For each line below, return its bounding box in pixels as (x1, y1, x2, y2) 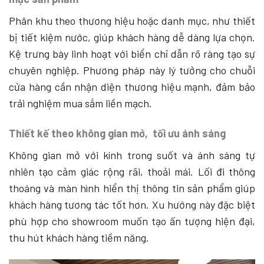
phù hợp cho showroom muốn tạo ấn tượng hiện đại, (9, 214, 255, 228)
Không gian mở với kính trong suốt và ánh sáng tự (9, 148, 255, 162)
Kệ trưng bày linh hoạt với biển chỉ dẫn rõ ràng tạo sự (9, 47, 255, 60)
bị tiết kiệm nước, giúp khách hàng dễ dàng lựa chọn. (9, 30, 255, 44)
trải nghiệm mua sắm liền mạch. (9, 96, 152, 110)
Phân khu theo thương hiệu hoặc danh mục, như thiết (9, 14, 255, 27)
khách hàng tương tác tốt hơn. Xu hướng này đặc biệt (9, 198, 255, 212)
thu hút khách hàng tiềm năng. (9, 231, 149, 245)
